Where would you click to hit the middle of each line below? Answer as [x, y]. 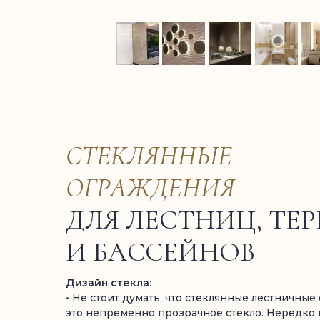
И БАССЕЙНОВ [160, 252]
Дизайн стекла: [109, 283]
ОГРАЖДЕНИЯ [150, 188]
